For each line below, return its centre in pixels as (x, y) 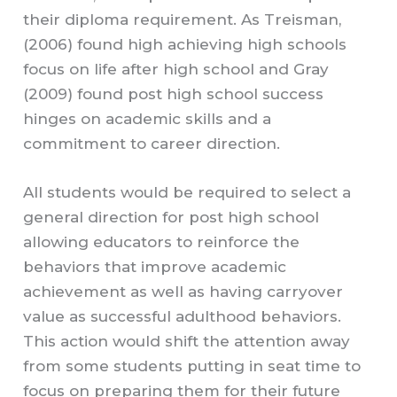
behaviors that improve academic (155, 267)
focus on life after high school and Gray (176, 70)
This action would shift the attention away (187, 342)
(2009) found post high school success (174, 94)
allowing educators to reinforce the (162, 242)
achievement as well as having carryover (183, 292)
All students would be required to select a (187, 193)
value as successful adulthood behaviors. (183, 317)
